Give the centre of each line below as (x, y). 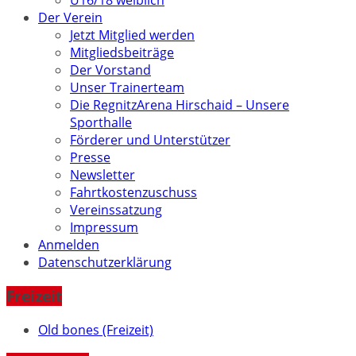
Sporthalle (101, 123)
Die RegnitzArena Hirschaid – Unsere (180, 105)
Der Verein (70, 18)
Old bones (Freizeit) (96, 329)
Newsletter (103, 175)
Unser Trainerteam (127, 88)
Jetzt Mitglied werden (132, 35)
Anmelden (69, 245)
